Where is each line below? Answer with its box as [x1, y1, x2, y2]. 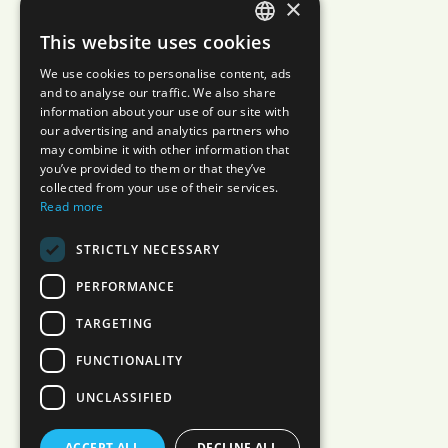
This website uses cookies [40, 30, 271, 54]
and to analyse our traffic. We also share [40, 84, 277, 101]
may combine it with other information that [40, 141, 290, 158]
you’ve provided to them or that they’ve [40, 160, 267, 177]
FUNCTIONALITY [76, 351, 183, 369]
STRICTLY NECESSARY [76, 240, 220, 258]
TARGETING [76, 314, 153, 332]
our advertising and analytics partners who [40, 122, 290, 139]
